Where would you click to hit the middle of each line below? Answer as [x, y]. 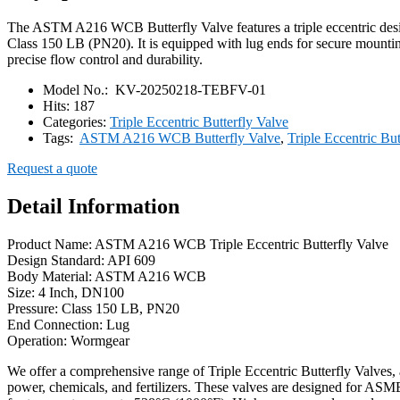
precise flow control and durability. [105, 59]
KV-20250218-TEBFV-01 [189, 89]
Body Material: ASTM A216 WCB [107, 276]
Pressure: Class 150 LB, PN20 [93, 308]
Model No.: [77, 89]
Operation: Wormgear [68, 340]
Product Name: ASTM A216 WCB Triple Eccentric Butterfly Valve [198, 244]
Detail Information [93, 206]
